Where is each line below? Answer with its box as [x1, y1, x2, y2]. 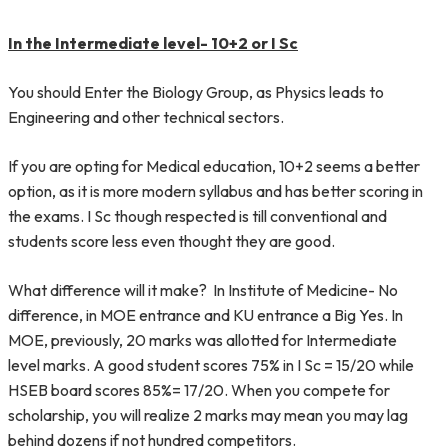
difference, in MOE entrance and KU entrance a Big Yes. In [8, 305, 403, 325]
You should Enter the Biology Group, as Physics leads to [8, 82, 384, 102]
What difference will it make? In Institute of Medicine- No [8, 280, 398, 300]
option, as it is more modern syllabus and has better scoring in [8, 181, 423, 201]
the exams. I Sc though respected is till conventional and [8, 206, 387, 226]
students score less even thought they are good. [8, 231, 335, 251]
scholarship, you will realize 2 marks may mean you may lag [8, 405, 408, 425]
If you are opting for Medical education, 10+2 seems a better [8, 156, 420, 176]
